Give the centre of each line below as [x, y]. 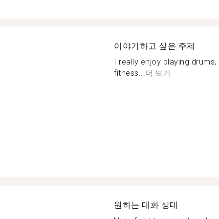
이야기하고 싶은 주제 [155, 46]
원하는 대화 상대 [146, 205]
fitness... [130, 73]
